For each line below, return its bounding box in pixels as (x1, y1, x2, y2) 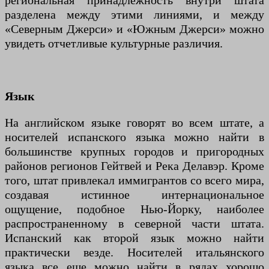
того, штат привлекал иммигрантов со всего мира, (5, 174, 264, 187)
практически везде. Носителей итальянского (5, 246, 264, 259)
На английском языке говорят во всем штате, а (5, 116, 264, 130)
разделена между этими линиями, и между (5, 8, 264, 22)
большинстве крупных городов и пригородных (5, 145, 264, 159)
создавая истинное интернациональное (5, 188, 264, 202)
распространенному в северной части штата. (5, 217, 264, 231)
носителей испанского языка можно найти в (5, 130, 264, 144)
